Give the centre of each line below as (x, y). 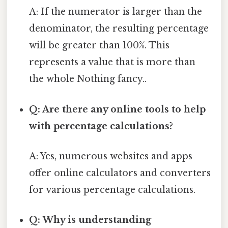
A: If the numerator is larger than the (116, 12)
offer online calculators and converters (120, 173)
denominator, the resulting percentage (119, 29)
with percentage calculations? (101, 126)
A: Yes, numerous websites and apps (111, 156)
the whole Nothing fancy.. (88, 79)
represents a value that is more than (112, 62)
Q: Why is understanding (90, 220)
